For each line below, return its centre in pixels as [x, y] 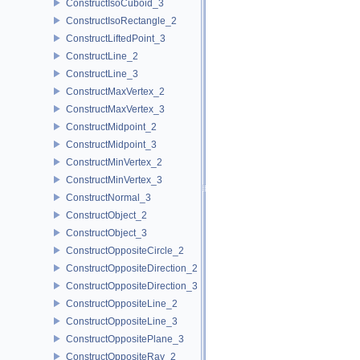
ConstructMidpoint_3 [111, 144]
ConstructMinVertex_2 [114, 162]
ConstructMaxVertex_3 [115, 109]
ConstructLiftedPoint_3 [116, 38]
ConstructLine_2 [102, 56]
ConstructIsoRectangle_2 [121, 20]
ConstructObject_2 [106, 215]
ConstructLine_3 [102, 74]
